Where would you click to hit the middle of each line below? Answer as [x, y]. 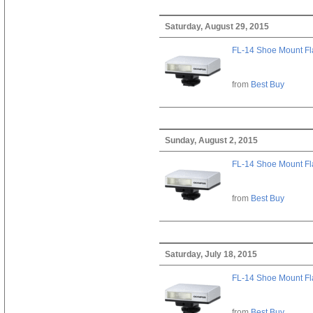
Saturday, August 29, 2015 [217, 26]
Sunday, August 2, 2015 [211, 140]
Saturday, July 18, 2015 [211, 254]
